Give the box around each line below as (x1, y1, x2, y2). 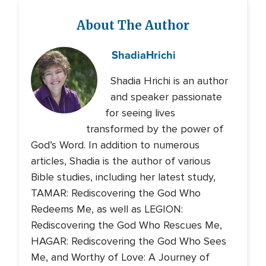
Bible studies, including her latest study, (31, 170, 216, 183)
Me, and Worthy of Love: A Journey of (31, 251, 210, 264)
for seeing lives (104, 106, 175, 119)
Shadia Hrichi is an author (110, 74, 229, 87)
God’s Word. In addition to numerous (31, 138, 199, 151)
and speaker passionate (110, 90, 222, 103)
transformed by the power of (86, 122, 224, 135)
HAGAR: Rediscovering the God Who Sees (31, 235, 226, 248)
